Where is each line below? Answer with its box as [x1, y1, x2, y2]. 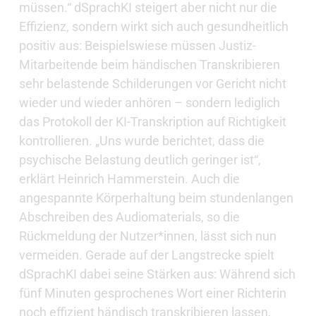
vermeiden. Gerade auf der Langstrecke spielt [18, 248, 274, 263]
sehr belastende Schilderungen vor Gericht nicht [18, 76, 286, 92]
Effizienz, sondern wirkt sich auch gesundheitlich [18, 19, 288, 35]
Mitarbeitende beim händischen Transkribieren [18, 57, 280, 73]
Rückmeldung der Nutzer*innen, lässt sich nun [18, 229, 276, 244]
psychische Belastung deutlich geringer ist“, [18, 152, 261, 168]
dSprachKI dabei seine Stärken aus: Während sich [18, 267, 296, 282]
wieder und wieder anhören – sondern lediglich [18, 95, 280, 111]
